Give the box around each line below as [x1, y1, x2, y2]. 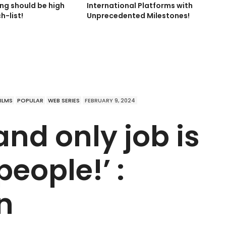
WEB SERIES [48, 96, 80, 105]
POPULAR [17, 96, 43, 105]
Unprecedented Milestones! [87, 11, 190, 21]
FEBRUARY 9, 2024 [85, 96, 135, 105]
